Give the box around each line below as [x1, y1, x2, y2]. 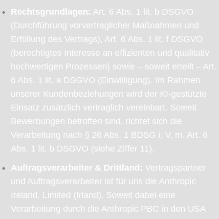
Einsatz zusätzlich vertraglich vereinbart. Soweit [10, 103, 197, 112]
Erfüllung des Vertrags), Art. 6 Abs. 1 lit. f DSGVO [10, 34, 203, 44]
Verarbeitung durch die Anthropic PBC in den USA [10, 203, 205, 214]
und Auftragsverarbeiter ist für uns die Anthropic [10, 176, 196, 186]
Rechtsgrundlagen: [10, 7, 91, 17]
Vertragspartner [142, 162, 206, 173]
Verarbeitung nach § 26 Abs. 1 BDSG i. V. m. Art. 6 [10, 130, 208, 140]
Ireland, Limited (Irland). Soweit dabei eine [10, 190, 175, 200]
